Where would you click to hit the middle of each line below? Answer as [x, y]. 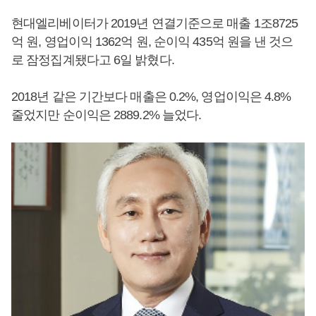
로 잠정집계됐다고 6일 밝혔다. [93, 60]
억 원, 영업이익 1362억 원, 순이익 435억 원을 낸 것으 [152, 42]
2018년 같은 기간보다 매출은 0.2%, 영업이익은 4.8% [151, 97]
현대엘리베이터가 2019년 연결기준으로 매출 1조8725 [155, 23]
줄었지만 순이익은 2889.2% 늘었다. [107, 115]
